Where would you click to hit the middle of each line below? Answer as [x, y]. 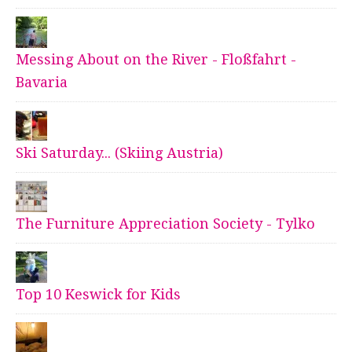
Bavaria [42, 82]
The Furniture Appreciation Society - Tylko [165, 224]
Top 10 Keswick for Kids [98, 295]
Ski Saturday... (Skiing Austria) [119, 153]
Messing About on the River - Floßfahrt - [156, 60]
